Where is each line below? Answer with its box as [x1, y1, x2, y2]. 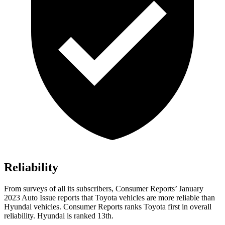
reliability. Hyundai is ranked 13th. [4, 211, 114, 220]
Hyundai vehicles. [4, 202, 63, 211]
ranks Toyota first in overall [123, 202, 211, 211]
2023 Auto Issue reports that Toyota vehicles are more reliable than [4, 193, 215, 202]
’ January [175, 184, 203, 193]
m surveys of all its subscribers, [15, 184, 116, 193]
